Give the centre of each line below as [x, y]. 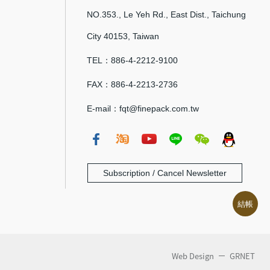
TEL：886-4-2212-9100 [132, 60]
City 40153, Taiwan [123, 36]
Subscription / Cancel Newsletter [165, 173]
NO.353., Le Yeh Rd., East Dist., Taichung [166, 14]
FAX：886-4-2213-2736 [132, 84]
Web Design [194, 256]
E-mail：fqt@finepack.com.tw [143, 108]
